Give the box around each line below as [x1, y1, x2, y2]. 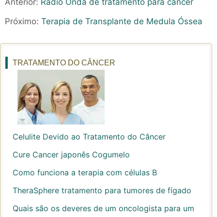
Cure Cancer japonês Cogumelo [13, 150, 130, 159]
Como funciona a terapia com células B [13, 168, 157, 177]
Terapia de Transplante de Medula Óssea [41, 16, 202, 26]
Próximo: [5, 16, 41, 26]
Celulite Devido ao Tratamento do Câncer [13, 132, 166, 141]
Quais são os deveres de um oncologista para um [13, 203, 194, 213]
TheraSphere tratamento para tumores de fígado [13, 186, 191, 195]
